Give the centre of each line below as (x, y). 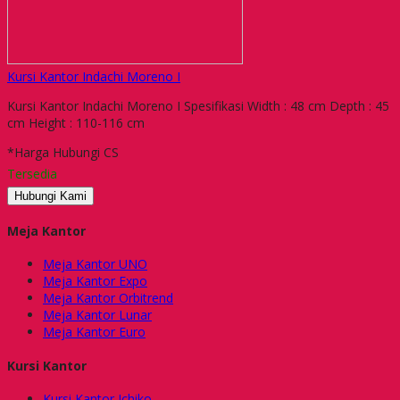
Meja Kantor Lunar (97, 315)
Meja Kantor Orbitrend (108, 298)
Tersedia (32, 173)
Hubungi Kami (50, 196)
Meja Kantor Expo (95, 281)
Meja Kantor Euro (94, 332)
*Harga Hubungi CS (63, 152)
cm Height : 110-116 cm (76, 122)
